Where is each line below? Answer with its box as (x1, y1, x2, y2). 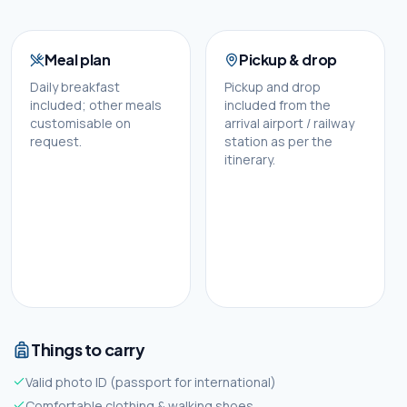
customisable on (30, 114, 131, 132)
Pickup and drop (224, 78, 321, 95)
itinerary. (224, 151, 275, 168)
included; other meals (30, 96, 162, 114)
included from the (224, 96, 331, 114)
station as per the (224, 133, 333, 150)
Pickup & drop (239, 50, 337, 69)
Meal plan (45, 50, 111, 69)
